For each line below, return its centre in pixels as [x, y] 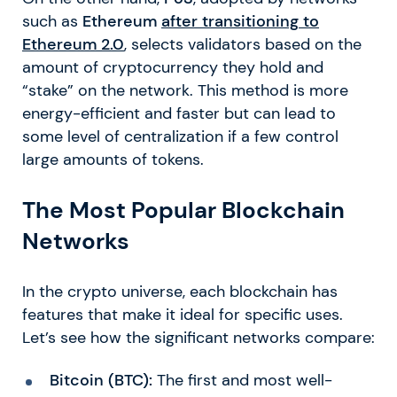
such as [52, 22]
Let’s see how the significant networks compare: [198, 338]
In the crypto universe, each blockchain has [180, 292]
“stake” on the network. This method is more [185, 91]
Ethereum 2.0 [73, 45]
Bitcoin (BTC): [101, 381]
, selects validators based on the [243, 45]
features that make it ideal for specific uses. [183, 315]
